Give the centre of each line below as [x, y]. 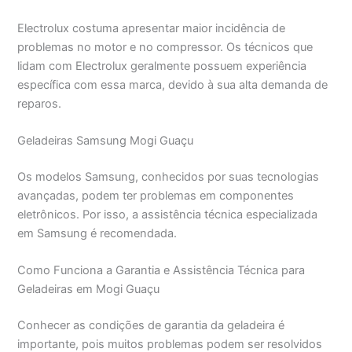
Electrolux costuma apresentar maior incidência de [152, 28]
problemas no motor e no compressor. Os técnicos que [165, 47]
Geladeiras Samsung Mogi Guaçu [106, 141]
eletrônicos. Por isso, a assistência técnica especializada [168, 214]
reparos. [40, 103]
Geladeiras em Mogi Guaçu [89, 290]
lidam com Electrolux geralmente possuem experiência [162, 66]
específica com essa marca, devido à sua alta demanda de [173, 84]
